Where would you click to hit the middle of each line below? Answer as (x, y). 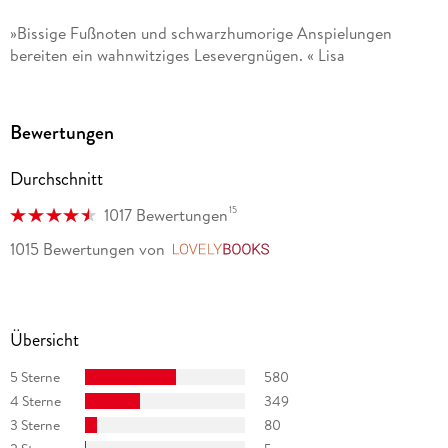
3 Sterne (34, 424)
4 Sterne (35, 400)
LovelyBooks (320, 250)
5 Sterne (34, 376)
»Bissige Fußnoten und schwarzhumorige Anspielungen (200, 33)
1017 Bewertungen (165, 215)
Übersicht (44, 340)
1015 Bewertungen (72, 249)
